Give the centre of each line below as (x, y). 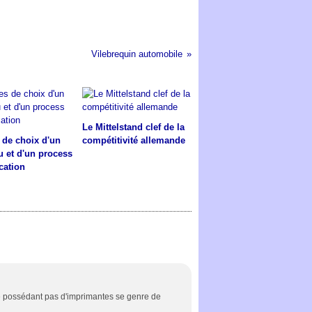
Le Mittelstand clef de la (133, 127)
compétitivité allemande (134, 140)
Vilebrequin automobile (136, 54)
